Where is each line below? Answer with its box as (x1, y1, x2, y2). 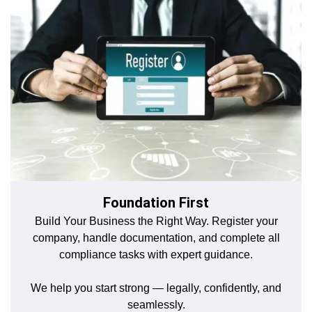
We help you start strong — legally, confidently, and (31, 281, 281, 294)
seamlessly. (127, 298, 185, 311)
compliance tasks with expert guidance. (59, 248, 253, 260)
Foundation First (103, 194, 209, 211)
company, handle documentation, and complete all (32, 231, 280, 244)
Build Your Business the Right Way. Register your (34, 214, 278, 227)
